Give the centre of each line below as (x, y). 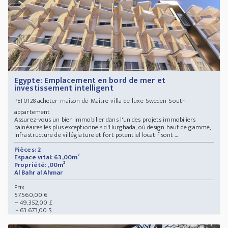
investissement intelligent (64, 88)
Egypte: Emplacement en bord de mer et (90, 80)
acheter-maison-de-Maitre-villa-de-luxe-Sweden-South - (112, 101)
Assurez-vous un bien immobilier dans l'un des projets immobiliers (105, 119)
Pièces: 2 (27, 149)
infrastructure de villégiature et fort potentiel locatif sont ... (96, 135)
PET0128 (25, 101)
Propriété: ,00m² (40, 165)
